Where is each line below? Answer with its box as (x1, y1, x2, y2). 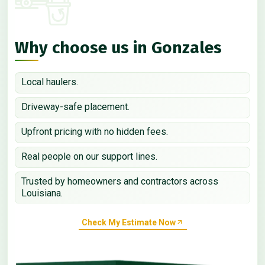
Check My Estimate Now (81, 217, 176, 227)
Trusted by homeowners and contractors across (21, 176, 218, 188)
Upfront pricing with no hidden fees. (21, 126, 168, 138)
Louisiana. (21, 188, 63, 199)
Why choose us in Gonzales (15, 38, 222, 58)
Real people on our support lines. (21, 151, 157, 163)
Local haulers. (21, 76, 78, 88)
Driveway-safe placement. (21, 101, 130, 113)
